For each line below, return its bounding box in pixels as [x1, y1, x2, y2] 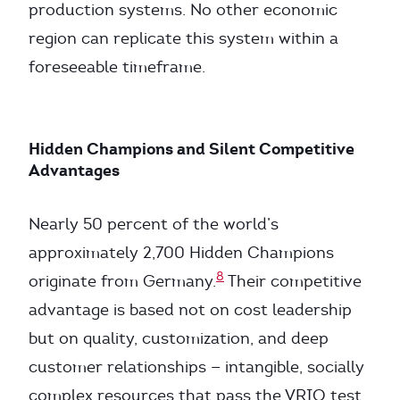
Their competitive [224, 271, 362, 291]
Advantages [29, 160, 120, 180]
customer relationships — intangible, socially [29, 357, 364, 377]
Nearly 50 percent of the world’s [29, 214, 279, 234]
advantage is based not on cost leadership [29, 300, 352, 320]
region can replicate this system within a [29, 29, 338, 48]
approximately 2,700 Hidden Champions [29, 243, 334, 262]
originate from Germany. [29, 271, 216, 291]
